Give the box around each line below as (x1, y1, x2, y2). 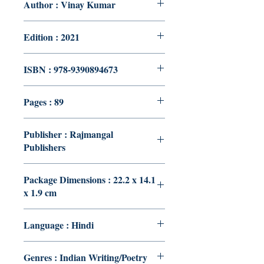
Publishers (24, 140, 65, 154)
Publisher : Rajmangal (24, 127, 113, 141)
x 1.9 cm (24, 186, 57, 199)
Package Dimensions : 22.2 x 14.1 (24, 173, 156, 186)
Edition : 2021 (24, 30, 80, 44)
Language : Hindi (24, 218, 94, 232)
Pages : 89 (24, 95, 64, 108)
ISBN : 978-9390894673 (24, 62, 118, 76)
